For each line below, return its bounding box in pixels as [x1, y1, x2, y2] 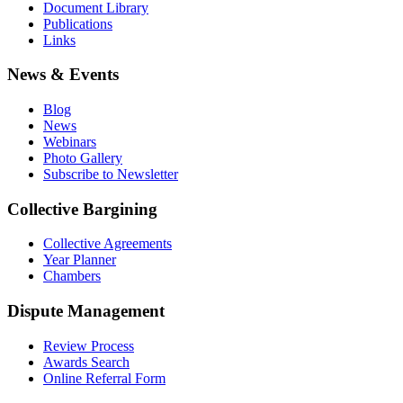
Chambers [43, 268, 101, 284]
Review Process [43, 337, 134, 354]
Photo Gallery [43, 149, 122, 166]
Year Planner [43, 252, 116, 268]
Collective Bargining [7, 199, 157, 219]
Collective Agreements [43, 236, 172, 252]
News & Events [7, 65, 119, 85]
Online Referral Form [43, 370, 166, 386]
